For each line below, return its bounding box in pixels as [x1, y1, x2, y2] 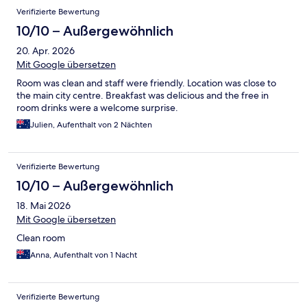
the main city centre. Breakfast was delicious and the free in [16, 88, 269, 101]
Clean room [16, 231, 65, 244]
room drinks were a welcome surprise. [16, 101, 178, 114]
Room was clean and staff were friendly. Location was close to [16, 76, 276, 89]
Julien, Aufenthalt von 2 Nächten [30, 119, 152, 130]
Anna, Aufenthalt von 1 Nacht [30, 249, 137, 260]
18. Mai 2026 [16, 199, 71, 212]
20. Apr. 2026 [16, 44, 75, 57]
